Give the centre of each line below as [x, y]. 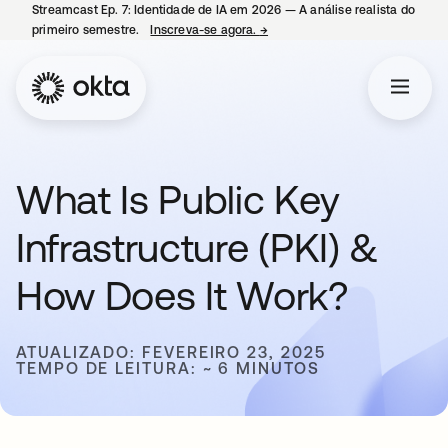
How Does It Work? [182, 295]
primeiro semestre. [87, 30]
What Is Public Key [178, 199]
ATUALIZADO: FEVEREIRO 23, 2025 [171, 352]
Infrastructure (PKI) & [197, 247]
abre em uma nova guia [335, 30]
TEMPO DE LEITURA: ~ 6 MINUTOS [168, 368]
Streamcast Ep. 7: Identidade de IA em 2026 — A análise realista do [223, 10]
